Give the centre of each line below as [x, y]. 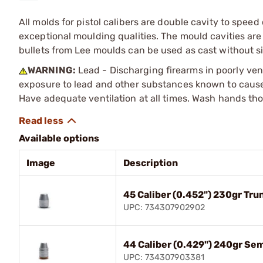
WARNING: [52, 70]
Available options [59, 138]
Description [151, 163]
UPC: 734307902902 [164, 207]
